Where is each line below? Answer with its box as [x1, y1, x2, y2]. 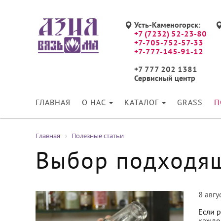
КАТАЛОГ [124, 100, 161, 107]
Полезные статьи [72, 131, 124, 140]
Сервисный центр [134, 75, 195, 82]
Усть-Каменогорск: [134, 22, 201, 29]
